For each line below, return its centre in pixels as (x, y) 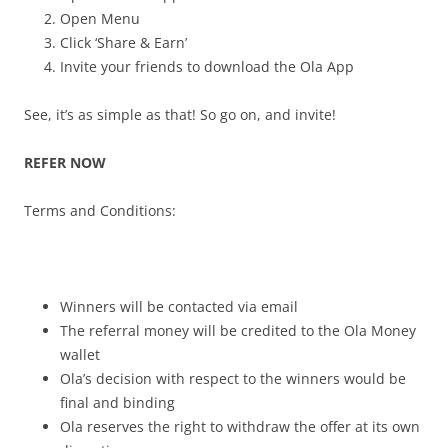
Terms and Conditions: (100, 210)
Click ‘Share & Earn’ (123, 42)
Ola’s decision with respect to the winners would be (233, 378)
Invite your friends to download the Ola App (207, 66)
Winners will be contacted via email (179, 306)
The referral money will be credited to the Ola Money (238, 330)
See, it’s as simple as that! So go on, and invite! (180, 114)
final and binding (117, 402)
